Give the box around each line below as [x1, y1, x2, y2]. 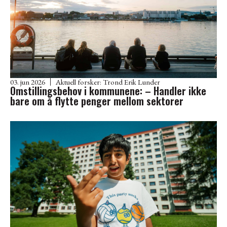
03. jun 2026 [10, 77, 45, 87]
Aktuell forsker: [56, 77, 103, 87]
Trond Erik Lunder [103, 77, 160, 87]
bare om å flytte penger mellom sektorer [10, 93, 186, 108]
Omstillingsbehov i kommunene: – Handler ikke [10, 83, 206, 98]
